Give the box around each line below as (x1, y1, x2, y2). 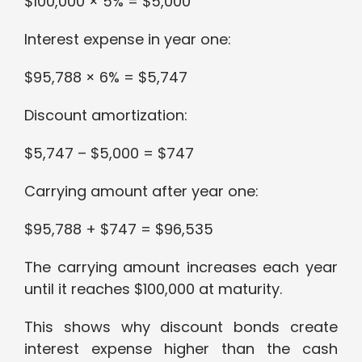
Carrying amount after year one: (24, 181, 259, 202)
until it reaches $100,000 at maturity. (24, 279, 282, 300)
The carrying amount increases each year (24, 257, 338, 278)
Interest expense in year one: (24, 29, 231, 50)
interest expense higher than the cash (24, 339, 338, 360)
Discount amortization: (24, 105, 187, 126)
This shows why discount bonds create (24, 317, 338, 338)
